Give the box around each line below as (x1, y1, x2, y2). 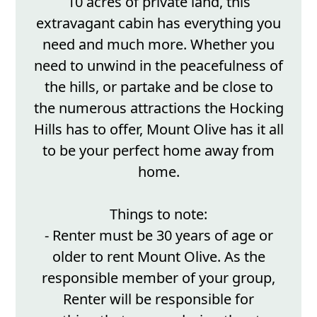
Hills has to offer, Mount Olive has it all (33, 119, 284, 139)
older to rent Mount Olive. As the (52, 246, 265, 266)
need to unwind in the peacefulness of (34, 55, 283, 75)
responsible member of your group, (42, 267, 275, 287)
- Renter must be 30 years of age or (44, 225, 273, 245)
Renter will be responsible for (63, 289, 254, 309)
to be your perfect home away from (42, 140, 275, 160)
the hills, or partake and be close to (44, 76, 273, 96)
